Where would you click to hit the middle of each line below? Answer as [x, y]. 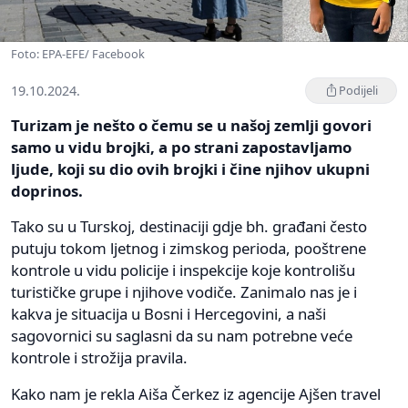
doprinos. [47, 190]
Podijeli [358, 90]
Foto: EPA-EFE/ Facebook [78, 53]
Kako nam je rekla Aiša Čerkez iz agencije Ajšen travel [196, 393]
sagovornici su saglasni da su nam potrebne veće [182, 335]
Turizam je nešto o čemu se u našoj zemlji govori [191, 125]
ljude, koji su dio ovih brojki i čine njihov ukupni [190, 168]
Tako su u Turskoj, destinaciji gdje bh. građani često [189, 226]
